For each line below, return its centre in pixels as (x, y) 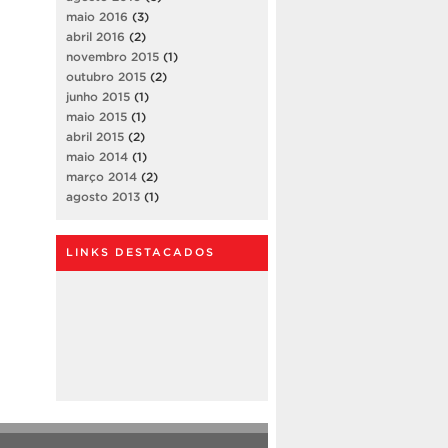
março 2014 (101, 176)
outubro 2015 (106, 76)
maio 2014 (97, 156)
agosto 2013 (103, 196)
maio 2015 (96, 116)
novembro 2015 (112, 56)
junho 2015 (98, 96)
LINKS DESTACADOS (140, 251)
